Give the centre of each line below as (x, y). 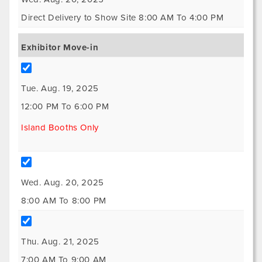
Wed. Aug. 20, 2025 (63, 182)
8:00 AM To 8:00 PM (64, 201)
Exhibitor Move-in (60, 47)
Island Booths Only (60, 127)
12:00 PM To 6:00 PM (65, 106)
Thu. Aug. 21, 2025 (60, 242)
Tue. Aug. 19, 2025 (60, 88)
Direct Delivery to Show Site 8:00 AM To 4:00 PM (123, 18)
